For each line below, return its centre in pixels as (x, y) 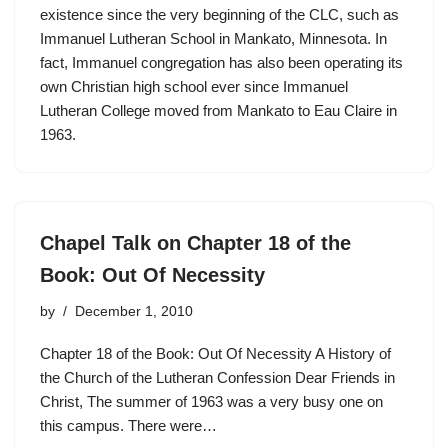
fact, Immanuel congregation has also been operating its (221, 63)
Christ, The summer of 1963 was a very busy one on (211, 402)
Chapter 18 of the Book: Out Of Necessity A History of (215, 354)
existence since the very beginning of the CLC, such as (219, 15)
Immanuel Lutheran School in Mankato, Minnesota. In (213, 39)
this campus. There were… (130, 426)
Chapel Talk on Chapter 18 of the (195, 243)
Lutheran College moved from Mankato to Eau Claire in (218, 111)
